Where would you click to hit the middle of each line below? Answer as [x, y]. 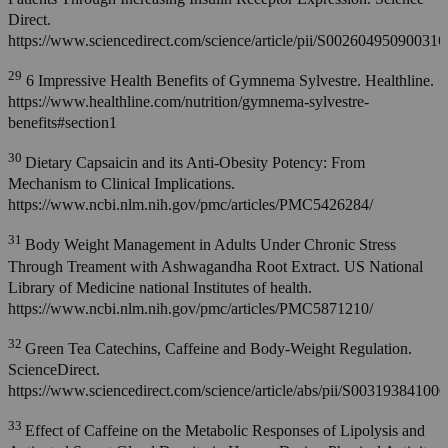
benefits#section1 [62, 122]
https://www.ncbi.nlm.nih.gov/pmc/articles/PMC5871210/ [190, 308]
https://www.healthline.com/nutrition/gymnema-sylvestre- [188, 101]
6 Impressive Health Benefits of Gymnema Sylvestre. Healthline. [228, 80]
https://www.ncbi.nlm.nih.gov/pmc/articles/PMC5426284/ [190, 205]
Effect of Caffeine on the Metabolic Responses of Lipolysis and [225, 431]
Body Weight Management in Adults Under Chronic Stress [210, 245]
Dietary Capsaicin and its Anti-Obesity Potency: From [195, 163]
